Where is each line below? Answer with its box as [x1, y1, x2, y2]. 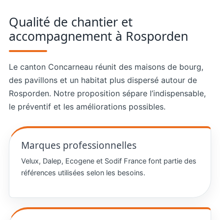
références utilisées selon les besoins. [21, 168, 145, 177]
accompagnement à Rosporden [8, 27, 188, 44]
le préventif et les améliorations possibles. [8, 101, 165, 111]
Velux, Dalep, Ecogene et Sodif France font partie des [21, 156, 196, 165]
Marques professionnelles [21, 138, 137, 152]
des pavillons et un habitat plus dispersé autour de [8, 75, 197, 85]
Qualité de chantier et [8, 13, 133, 30]
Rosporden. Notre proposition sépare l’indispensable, [8, 88, 206, 98]
